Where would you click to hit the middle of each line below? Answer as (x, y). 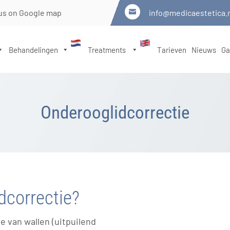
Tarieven (171, 50)
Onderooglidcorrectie (115, 112)
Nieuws (204, 50)
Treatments (107, 50)
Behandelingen (33, 50)
